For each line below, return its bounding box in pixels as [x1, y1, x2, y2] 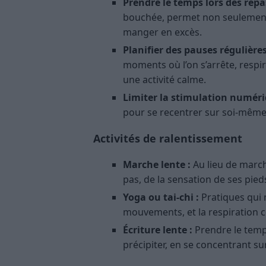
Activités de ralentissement [93, 131, 242, 146]
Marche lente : [123, 158, 191, 172]
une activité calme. [123, 73, 206, 87]
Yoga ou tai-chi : [123, 191, 199, 204]
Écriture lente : [123, 223, 192, 237]
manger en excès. [123, 26, 202, 39]
